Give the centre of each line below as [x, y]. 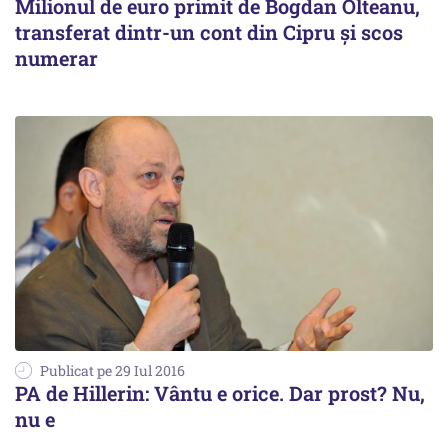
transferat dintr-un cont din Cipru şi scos [209, 32]
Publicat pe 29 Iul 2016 [112, 371]
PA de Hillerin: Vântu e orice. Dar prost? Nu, [220, 393]
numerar [56, 58]
